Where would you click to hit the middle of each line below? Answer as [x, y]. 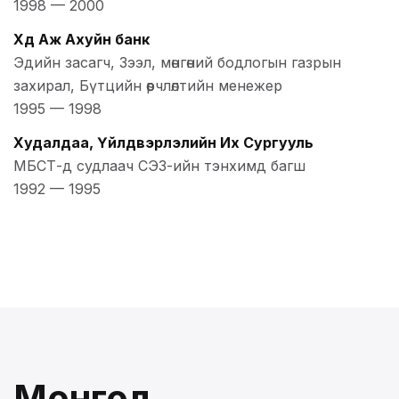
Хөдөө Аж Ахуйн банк [81, 39]
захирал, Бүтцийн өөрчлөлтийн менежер [148, 85]
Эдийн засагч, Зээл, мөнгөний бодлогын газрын [177, 62]
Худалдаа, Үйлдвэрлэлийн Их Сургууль [163, 142]
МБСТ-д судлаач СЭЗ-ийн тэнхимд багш [159, 165]
